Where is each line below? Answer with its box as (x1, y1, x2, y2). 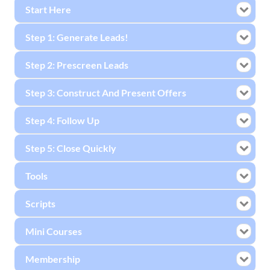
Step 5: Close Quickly (25, 142, 116, 154)
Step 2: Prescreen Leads (25, 58, 128, 71)
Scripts (25, 197, 55, 209)
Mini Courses (25, 225, 82, 237)
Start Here (25, 3, 71, 15)
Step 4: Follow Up (25, 114, 99, 126)
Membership (25, 253, 80, 265)
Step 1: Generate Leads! (25, 31, 128, 43)
